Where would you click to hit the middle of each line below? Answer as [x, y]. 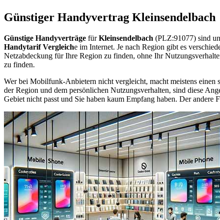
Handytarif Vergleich [39, 47]
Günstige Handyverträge [45, 38]
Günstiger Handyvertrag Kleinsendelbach [110, 17]
